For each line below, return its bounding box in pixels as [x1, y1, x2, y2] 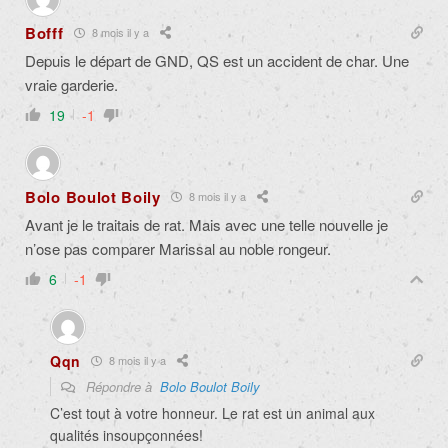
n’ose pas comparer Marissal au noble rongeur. [25, 237, 331, 259]
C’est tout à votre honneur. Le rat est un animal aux [50, 402, 375, 423]
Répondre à [82, 376, 160, 396]
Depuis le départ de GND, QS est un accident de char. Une [25, 49, 409, 71]
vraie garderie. [25, 73, 118, 95]
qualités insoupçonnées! [50, 424, 203, 445]
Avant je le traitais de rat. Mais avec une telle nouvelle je [25, 213, 388, 235]
